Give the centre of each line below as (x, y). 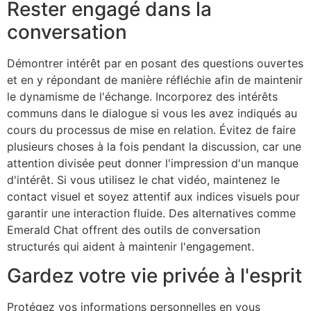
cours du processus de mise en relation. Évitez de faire (151, 129)
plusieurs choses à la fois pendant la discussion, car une (154, 146)
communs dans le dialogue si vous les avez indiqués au (152, 113)
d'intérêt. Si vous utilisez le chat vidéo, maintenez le (143, 179)
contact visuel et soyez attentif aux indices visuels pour (153, 196)
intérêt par (94, 63)
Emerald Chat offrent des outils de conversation (134, 229)
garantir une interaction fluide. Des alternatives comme (151, 213)
